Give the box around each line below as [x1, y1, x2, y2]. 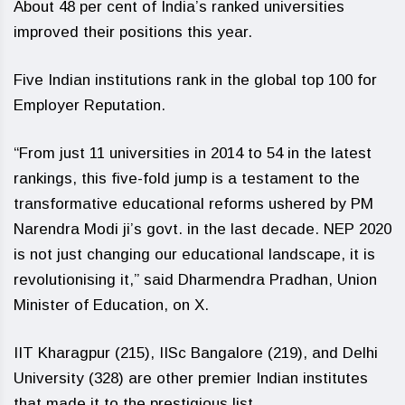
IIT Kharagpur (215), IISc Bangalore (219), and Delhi [14, 344, 378, 362]
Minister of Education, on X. [14, 297, 209, 314]
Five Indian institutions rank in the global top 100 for [14, 71, 377, 89]
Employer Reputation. [14, 97, 165, 114]
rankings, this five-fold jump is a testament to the [14, 170, 360, 187]
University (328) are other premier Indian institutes [14, 370, 368, 387]
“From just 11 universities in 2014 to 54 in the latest [14, 145, 372, 162]
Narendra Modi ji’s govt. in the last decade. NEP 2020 [14, 221, 391, 238]
